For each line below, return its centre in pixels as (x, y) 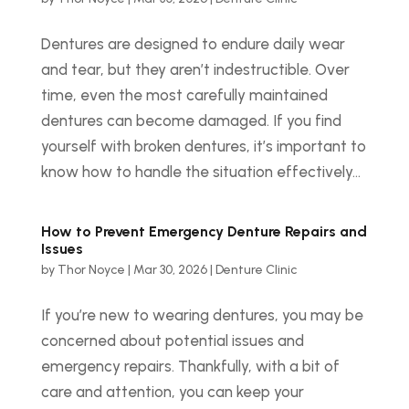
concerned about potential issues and (172, 341)
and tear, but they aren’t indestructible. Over (195, 69)
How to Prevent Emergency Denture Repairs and (204, 231)
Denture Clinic (256, 270)
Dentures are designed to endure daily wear (193, 44)
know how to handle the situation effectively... (200, 172)
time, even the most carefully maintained (184, 95)
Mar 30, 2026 (170, 270)
